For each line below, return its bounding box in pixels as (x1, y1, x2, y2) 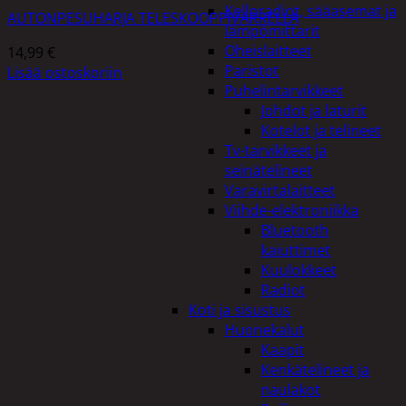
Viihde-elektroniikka (225, 200, 359, 220)
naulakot (261, 380, 321, 400)
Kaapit (261, 340, 304, 360)
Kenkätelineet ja (261, 360, 370, 380)
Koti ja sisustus (188, 300, 291, 320)
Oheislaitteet (225, 41, 312, 61)
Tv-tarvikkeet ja (225, 140, 327, 160)
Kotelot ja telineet (261, 121, 382, 140)
